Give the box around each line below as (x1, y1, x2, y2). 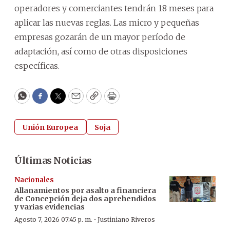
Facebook (39, 94, 83, 107)
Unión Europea (23, 122, 78, 132)
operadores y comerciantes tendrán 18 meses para (14, 3, 214, 13)
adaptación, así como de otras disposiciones (14, 46, 187, 56)
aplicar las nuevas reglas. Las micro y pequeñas (14, 17, 199, 28)
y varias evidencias (14, 202, 85, 212)
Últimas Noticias (14, 154, 91, 166)
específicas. (14, 60, 60, 71)
